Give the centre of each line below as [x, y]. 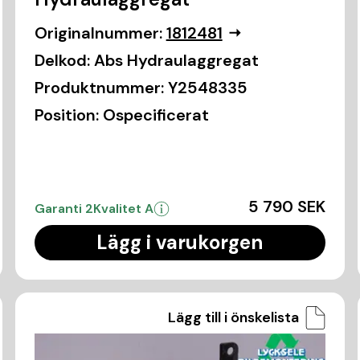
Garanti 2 [63, 208]
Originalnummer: [98, 33]
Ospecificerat [155, 115]
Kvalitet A [123, 208]
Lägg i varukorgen [180, 242]
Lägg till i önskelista [234, 317]
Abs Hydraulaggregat [176, 60]
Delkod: [62, 60]
